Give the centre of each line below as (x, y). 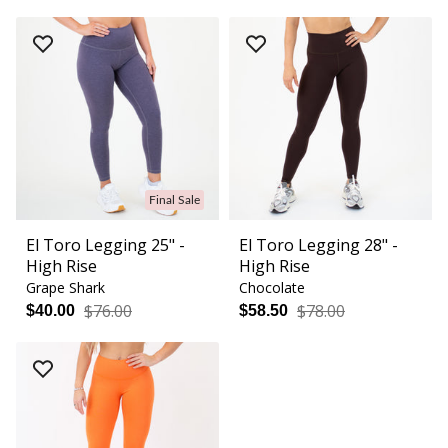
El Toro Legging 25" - (105, 245)
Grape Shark (65, 288)
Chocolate (272, 288)
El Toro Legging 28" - (318, 245)
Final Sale (174, 200)
